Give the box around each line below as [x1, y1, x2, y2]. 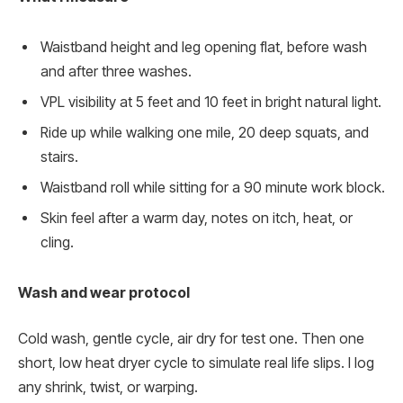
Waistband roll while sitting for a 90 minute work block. [40, 179, 385, 197]
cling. [40, 234, 74, 252]
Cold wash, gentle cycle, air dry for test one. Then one [18, 330, 364, 348]
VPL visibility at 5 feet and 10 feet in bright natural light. [40, 94, 381, 112]
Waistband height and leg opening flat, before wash [40, 39, 367, 57]
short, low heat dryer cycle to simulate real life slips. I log [18, 354, 374, 372]
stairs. [40, 148, 78, 166]
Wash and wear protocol [18, 283, 190, 301]
